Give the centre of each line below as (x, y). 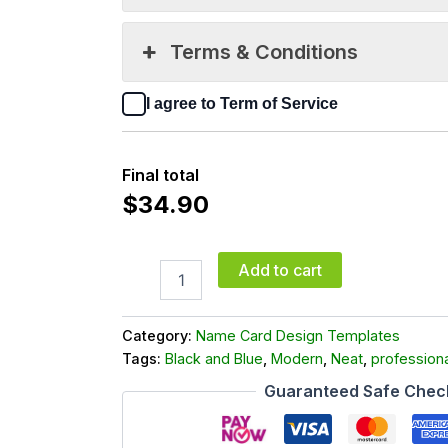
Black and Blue (214, 358)
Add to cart (280, 269)
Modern (297, 358)
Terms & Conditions (264, 52)
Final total (160, 175)
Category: (159, 335)
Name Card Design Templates (298, 335)
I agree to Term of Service (242, 104)
